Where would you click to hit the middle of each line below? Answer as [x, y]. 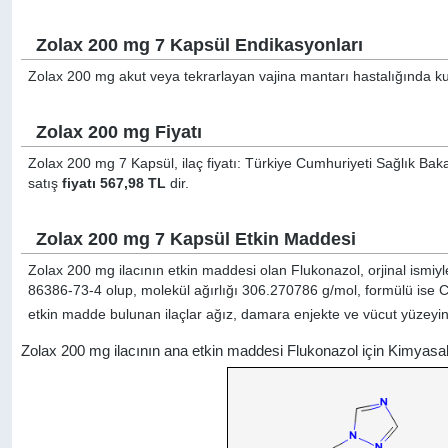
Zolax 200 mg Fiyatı [119, 132]
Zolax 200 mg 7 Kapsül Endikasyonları [200, 45]
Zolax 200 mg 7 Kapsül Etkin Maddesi [196, 239]
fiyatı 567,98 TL [114, 183]
